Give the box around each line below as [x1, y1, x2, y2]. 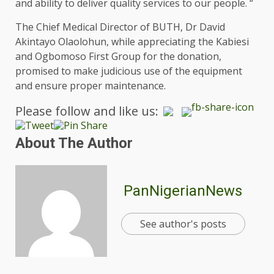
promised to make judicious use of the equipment [15, 64, 242, 78]
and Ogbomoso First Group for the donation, [15, 49, 221, 63]
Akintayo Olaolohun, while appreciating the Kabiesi [15, 34, 249, 48]
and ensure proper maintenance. [15, 78, 166, 92]
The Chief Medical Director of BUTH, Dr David [15, 20, 225, 34]
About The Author [15, 135, 133, 152]
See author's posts [139, 217, 226, 231]
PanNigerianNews [124, 182, 242, 199]
